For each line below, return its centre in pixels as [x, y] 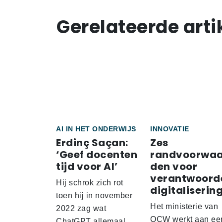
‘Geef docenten [97, 155]
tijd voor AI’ [87, 167]
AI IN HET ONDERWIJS [96, 129]
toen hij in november [94, 196]
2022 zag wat [81, 209]
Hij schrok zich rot [90, 183]
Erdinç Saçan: [92, 143]
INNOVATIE [170, 129]
